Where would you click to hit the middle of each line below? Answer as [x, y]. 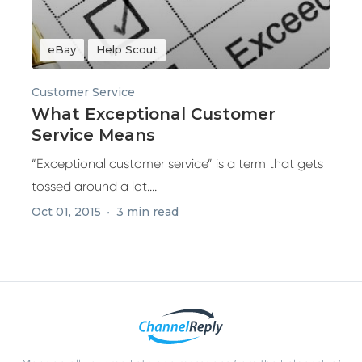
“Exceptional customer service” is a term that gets [177, 164]
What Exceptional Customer [154, 114]
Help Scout [127, 49]
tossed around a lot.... [94, 186]
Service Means [93, 135]
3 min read [147, 212]
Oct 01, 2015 [66, 212]
